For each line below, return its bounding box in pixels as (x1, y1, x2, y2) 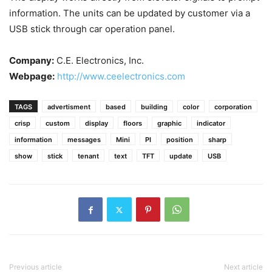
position (166, 135, 193, 144)
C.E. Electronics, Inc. (54, 55, 144, 67)
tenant (78, 152, 99, 161)
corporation (214, 103, 252, 112)
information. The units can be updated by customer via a (9, 7, 250, 19)
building (141, 103, 168, 112)
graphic (157, 119, 182, 128)
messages (67, 135, 101, 144)
